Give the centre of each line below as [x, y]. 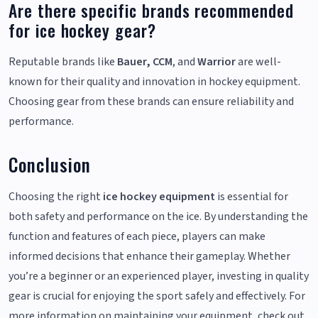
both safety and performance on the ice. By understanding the [158, 217]
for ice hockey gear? [82, 31]
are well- [258, 62]
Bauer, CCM [145, 62]
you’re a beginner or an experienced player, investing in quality [159, 276]
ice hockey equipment [159, 197]
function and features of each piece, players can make [137, 237]
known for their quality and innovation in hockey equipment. [154, 82]
